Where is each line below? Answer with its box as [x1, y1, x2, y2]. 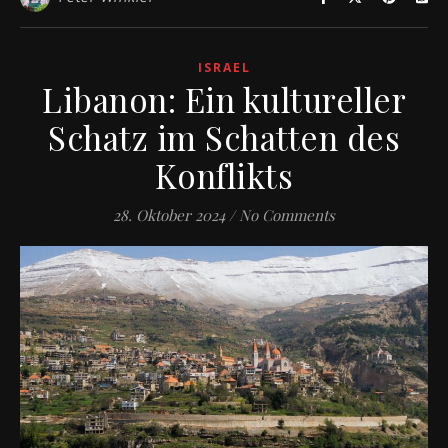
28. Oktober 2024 [113, 204, 225, 225]
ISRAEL [197, 58, 251, 76]
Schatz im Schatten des [48, 114, 400, 159]
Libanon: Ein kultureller [42, 76, 406, 121]
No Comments [239, 204, 335, 225]
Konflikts [154, 152, 294, 197]
